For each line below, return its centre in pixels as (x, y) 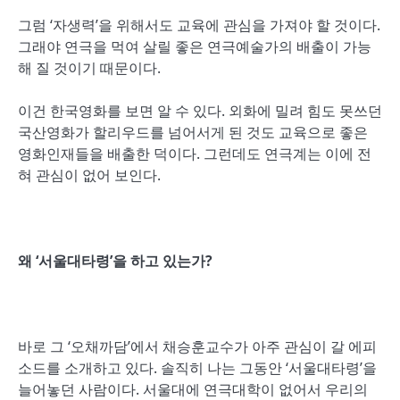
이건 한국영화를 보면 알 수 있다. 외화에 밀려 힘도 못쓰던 (200, 111)
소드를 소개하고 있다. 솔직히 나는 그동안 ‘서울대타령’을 (197, 368)
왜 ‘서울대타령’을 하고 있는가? (115, 261)
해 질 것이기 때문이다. (89, 68)
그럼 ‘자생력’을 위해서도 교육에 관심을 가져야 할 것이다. (199, 25)
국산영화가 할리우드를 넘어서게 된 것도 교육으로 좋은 (193, 132)
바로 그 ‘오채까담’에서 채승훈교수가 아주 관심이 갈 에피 (197, 346)
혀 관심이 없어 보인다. (89, 175)
